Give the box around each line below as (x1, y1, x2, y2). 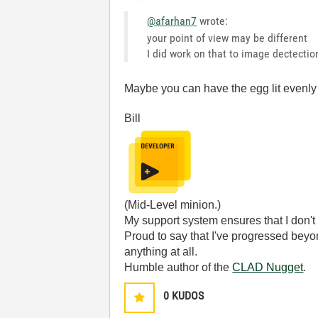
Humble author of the (124, 261, 233, 273)
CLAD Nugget (232, 261, 304, 273)
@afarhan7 (147, 14, 197, 28)
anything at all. (124, 246, 198, 258)
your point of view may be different (147, 31, 308, 45)
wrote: (197, 14, 229, 28)
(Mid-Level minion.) (124, 199, 221, 211)
